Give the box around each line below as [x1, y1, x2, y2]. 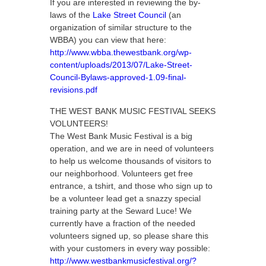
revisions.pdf [50, 85, 97, 94]
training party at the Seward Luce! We [50, 206, 192, 216]
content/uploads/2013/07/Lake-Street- [50, 60, 192, 69]
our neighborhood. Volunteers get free [50, 169, 193, 178]
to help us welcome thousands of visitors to [50, 156, 211, 166]
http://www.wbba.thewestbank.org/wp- [50, 47, 192, 57]
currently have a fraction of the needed [50, 218, 195, 228]
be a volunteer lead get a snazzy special [50, 194, 201, 203]
